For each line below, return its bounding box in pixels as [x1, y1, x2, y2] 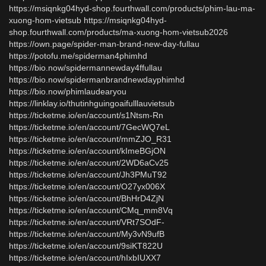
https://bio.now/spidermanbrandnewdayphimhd [9, 75, 185, 84]
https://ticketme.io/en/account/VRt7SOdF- [9, 217, 164, 227]
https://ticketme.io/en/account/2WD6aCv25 [9, 158, 169, 167]
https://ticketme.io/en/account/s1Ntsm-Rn [9, 110, 163, 120]
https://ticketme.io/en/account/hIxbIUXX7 [9, 253, 161, 262]
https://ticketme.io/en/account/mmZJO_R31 [9, 134, 172, 144]
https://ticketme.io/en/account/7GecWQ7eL [9, 122, 169, 132]
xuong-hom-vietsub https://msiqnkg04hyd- [9, 15, 167, 25]
